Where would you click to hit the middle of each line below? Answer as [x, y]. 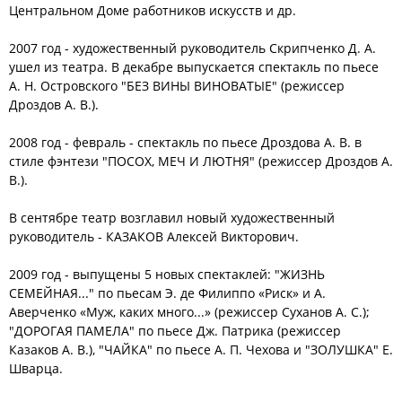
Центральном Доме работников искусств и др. [153, 10]
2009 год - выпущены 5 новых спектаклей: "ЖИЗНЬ [167, 274]
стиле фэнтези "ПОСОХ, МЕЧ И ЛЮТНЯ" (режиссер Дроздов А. [201, 161]
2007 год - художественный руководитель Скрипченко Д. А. [192, 48]
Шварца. [36, 368]
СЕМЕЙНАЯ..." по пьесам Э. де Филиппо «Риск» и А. [167, 293]
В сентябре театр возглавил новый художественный [172, 218]
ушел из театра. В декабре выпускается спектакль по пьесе [194, 67]
